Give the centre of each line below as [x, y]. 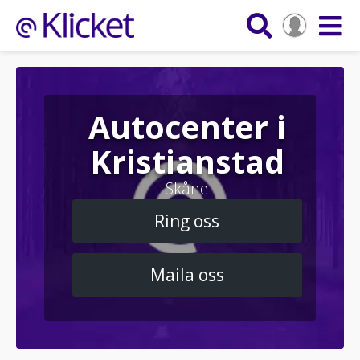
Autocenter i [187, 126]
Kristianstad [187, 161]
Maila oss [187, 274]
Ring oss [187, 221]
